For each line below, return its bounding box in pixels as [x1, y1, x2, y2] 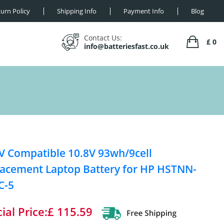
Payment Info [123, 6, 164, 15]
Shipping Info [57, 6, 96, 15]
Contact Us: [84, 33, 122, 42]
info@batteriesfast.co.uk [84, 41, 169, 51]
